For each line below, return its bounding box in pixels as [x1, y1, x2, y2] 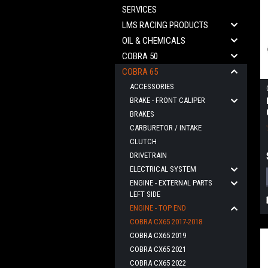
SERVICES [122, 4, 157, 15]
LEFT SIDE [130, 190, 160, 199]
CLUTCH [130, 137, 157, 146]
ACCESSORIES [130, 82, 174, 91]
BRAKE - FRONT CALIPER [130, 96, 205, 105]
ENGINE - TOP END [130, 203, 186, 212]
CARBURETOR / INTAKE [130, 123, 202, 132]
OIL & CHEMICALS [122, 35, 185, 46]
